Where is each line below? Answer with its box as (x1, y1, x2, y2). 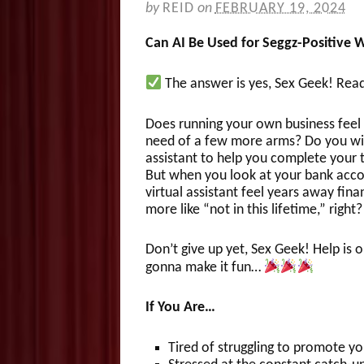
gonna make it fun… (145, 259, 264, 275)
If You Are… (145, 300, 215, 316)
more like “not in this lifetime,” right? (145, 201, 362, 218)
